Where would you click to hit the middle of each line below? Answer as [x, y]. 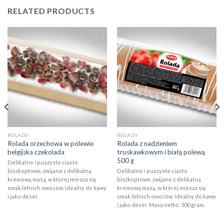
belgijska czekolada [36, 152]
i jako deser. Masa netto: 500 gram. [161, 205]
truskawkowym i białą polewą [161, 152]
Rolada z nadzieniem [147, 143]
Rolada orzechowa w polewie [50, 143]
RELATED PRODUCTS [51, 11]
